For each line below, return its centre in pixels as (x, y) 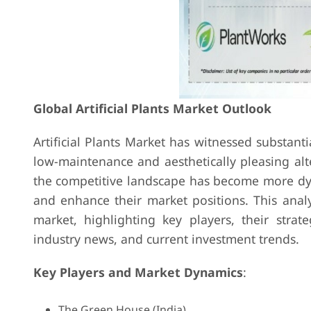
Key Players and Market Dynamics (138, 272)
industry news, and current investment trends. (166, 239)
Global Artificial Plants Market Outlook (152, 108)
